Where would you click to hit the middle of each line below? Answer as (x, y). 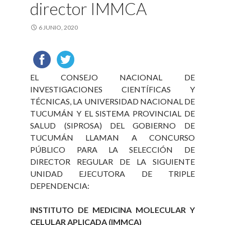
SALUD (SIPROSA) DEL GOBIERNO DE (113, 125)
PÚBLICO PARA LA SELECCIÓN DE (113, 149)
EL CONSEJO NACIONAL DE (113, 77)
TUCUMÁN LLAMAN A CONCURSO (113, 137)
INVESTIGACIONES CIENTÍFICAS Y (113, 89)
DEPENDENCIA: (60, 186)
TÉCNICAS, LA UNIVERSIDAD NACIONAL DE (113, 101)
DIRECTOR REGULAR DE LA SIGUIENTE (113, 161)
